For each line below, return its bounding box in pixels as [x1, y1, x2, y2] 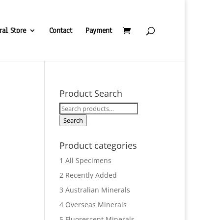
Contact [49, 26, 72, 35]
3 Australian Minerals [59, 185, 130, 194]
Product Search [59, 87, 122, 99]
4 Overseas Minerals [59, 200, 127, 209]
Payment [85, 26, 112, 35]
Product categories [59, 139, 137, 151]
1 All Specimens [59, 156, 111, 165]
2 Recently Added [59, 170, 117, 180]
